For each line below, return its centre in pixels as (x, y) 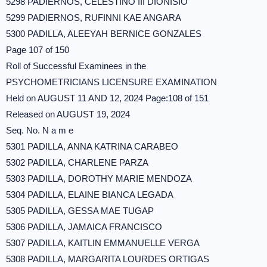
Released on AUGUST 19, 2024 (68, 114)
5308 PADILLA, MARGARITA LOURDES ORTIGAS (108, 259)
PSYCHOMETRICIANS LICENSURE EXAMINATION (111, 82)
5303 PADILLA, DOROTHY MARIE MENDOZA (99, 178)
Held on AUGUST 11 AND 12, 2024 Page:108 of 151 (107, 98)
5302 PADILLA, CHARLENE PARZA (77, 162)
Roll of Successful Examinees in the (76, 66)
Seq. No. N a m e (40, 130)
